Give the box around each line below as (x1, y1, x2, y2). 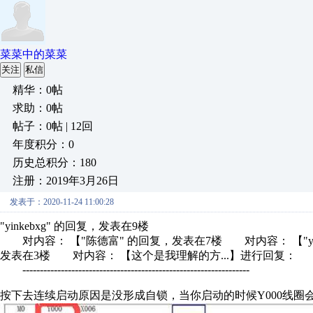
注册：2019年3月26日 (13, 175, 119, 187)
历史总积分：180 (13, 156, 96, 168)
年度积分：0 (13, 138, 74, 150)
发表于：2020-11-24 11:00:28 (10, 197, 114, 207)
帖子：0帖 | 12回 (13, 120, 93, 132)
